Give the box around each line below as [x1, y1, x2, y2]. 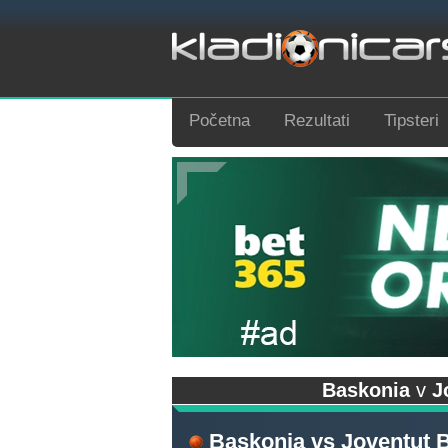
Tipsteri [384, 111, 439, 130]
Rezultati [284, 111, 350, 130]
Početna [189, 111, 250, 130]
